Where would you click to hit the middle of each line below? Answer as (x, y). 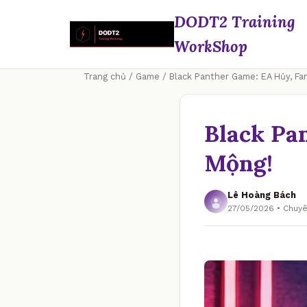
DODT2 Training (235, 22)
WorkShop (211, 46)
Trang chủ (105, 76)
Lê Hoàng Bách (262, 195)
